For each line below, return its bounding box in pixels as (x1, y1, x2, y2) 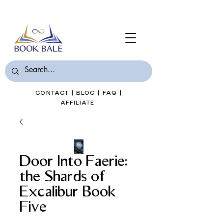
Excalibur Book (20, 183, 116, 201)
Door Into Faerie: (20, 153, 128, 170)
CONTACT (35, 90, 69, 96)
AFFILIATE (60, 100, 97, 106)
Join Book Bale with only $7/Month (19, 7, 138, 15)
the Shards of (20, 168, 106, 186)
